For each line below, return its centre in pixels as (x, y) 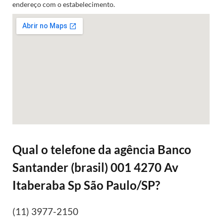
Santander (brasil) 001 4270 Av (95, 167)
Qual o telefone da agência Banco (102, 150)
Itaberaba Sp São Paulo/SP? (86, 185)
